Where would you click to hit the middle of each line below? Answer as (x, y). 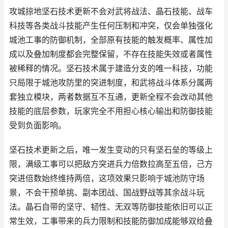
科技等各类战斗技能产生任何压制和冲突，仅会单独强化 (111, 26)
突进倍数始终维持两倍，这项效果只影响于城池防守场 (107, 178)
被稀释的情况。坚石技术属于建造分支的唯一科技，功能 (111, 68)
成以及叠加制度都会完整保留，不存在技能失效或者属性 (111, 54)
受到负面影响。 (38, 125)
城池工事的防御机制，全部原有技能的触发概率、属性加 (111, 40)
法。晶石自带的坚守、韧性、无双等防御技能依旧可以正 (111, 207)
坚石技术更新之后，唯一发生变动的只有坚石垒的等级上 (111, 150)
